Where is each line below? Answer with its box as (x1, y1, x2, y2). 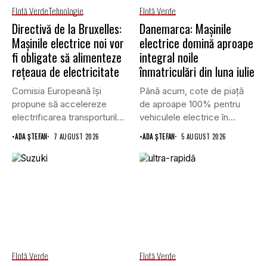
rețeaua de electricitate (12, 62, 119, 80)
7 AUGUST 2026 (53, 131, 100, 141)
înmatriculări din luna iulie (139, 62, 254, 80)
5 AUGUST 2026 (181, 131, 226, 141)
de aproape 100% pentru (139, 98, 240, 110)
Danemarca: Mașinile (139, 19, 231, 38)
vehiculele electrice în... (139, 111, 235, 123)
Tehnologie (48, 4, 83, 17)
